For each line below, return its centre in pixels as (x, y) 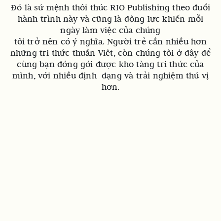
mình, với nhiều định (54, 75)
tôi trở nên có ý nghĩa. (59, 41)
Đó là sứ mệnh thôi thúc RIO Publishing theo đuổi (110, 7)
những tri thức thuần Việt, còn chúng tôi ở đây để (110, 53)
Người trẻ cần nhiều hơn (156, 41)
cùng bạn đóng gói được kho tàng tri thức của (110, 64)
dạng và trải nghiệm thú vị (153, 75)
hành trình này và (54, 19)
